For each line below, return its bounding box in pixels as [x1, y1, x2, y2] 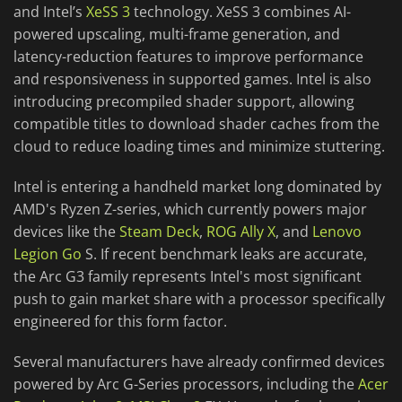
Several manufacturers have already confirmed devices [13, 351, 385, 371]
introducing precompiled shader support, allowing [13, 91, 354, 111]
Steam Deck [119, 221, 199, 241]
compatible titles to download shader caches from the [13, 113, 380, 134]
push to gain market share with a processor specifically [13, 288, 385, 309]
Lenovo [312, 221, 362, 241]
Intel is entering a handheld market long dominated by [13, 176, 381, 197]
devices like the [13, 221, 119, 241]
